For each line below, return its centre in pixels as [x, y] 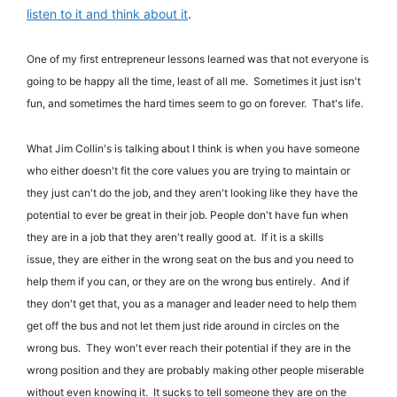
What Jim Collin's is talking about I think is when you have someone [193, 148]
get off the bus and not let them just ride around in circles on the [183, 325]
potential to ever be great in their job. [117, 214]
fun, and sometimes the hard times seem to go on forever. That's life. [196, 104]
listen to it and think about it [107, 13]
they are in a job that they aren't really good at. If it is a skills [175, 237]
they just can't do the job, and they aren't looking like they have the [192, 192]
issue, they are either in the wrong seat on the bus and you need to [190, 259]
